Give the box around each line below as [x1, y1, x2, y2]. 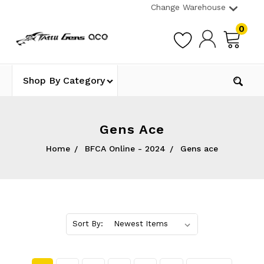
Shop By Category [22, 74, 105, 86]
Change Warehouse [151, 2, 226, 12]
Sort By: [72, 219, 103, 229]
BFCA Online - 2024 [85, 144, 166, 154]
